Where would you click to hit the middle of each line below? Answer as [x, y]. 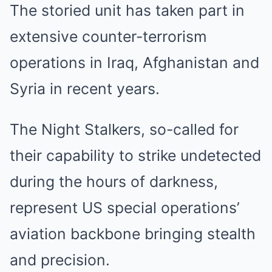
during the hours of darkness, [114, 182]
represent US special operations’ [125, 208]
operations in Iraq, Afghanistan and [134, 63]
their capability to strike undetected [135, 155]
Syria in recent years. [85, 89]
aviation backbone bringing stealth [133, 234]
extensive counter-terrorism [108, 36]
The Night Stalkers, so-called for [124, 129]
